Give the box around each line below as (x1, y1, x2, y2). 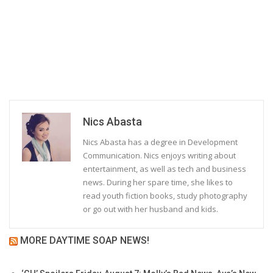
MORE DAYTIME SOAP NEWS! (20, 235, 149, 247)
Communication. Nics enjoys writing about (83, 150, 236, 161)
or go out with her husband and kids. (83, 204, 218, 215)
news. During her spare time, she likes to (83, 177, 233, 188)
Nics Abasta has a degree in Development (83, 136, 238, 148)
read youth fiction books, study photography (83, 190, 247, 202)
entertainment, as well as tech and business (83, 163, 246, 175)
